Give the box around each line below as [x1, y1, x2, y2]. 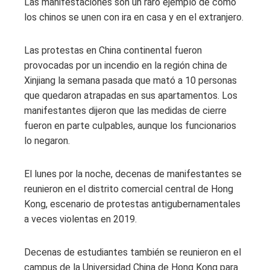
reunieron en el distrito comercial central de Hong [24, 183, 233, 195]
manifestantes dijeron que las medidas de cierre [24, 104, 227, 116]
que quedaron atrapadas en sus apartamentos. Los [24, 89, 237, 101]
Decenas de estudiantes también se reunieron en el [24, 246, 241, 258]
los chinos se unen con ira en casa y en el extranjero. [24, 11, 243, 23]
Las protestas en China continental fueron [24, 44, 202, 56]
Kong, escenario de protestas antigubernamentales [24, 198, 240, 210]
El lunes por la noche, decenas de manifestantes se [24, 168, 242, 180]
